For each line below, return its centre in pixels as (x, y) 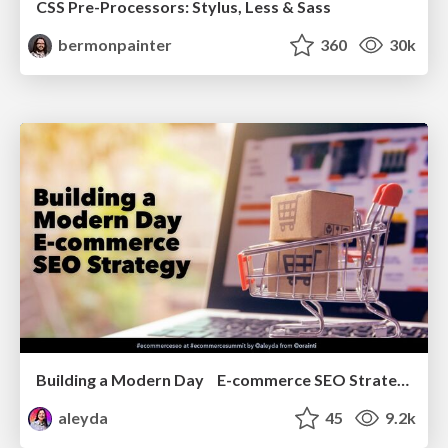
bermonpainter (114, 45)
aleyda (82, 417)
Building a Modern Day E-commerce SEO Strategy (403, 379)
